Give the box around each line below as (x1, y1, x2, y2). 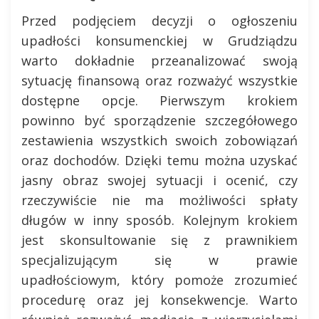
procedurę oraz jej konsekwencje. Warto (21, 291, 298, 308)
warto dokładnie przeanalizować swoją (21, 52, 298, 69)
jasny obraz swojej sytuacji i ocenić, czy (21, 172, 298, 189)
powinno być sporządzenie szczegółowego (21, 112, 298, 129)
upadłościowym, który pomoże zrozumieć (21, 271, 298, 288)
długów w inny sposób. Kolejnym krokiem (21, 211, 298, 229)
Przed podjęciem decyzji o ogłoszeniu (21, 12, 298, 29)
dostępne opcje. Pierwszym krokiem (21, 92, 298, 109)
